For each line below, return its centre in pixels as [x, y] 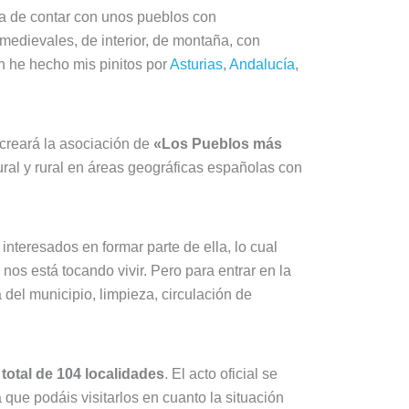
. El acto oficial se [221, 374]
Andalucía [262, 64]
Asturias [196, 64]
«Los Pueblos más [218, 144]
